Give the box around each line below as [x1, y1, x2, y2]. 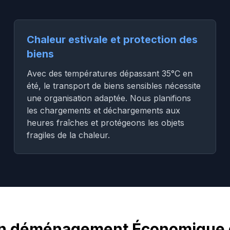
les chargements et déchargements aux [26, 105, 180, 116]
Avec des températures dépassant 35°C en [26, 68, 193, 79]
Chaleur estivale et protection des [26, 33, 198, 46]
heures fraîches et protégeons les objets [26, 118, 184, 128]
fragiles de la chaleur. [26, 130, 110, 140]
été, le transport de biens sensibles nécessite [26, 81, 201, 91]
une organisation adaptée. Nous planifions [26, 93, 191, 103]
